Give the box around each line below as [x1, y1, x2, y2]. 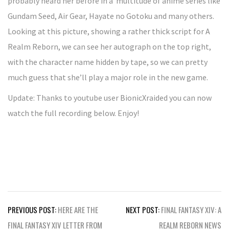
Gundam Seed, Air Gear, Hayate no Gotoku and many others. [8, 11, 214, 21]
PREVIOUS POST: [8, 204, 56, 215]
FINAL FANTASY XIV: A [161, 204, 221, 215]
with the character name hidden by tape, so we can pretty [8, 57, 208, 67]
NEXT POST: [126, 204, 159, 215]
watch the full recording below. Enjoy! [8, 108, 139, 118]
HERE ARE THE [58, 204, 98, 215]
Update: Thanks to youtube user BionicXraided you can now [8, 93, 212, 103]
